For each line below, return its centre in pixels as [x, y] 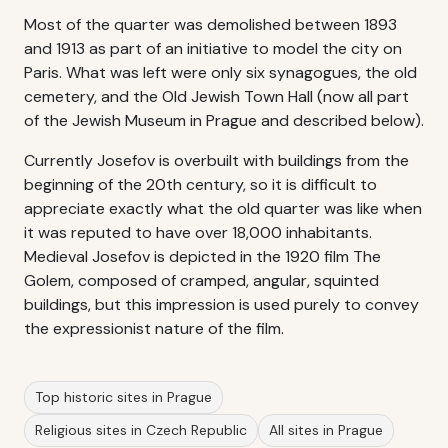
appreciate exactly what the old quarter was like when [223, 208]
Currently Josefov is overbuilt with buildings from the [216, 160]
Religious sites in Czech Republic [141, 430]
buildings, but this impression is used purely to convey [221, 304]
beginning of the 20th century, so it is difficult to [200, 184]
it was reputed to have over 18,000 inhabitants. [198, 232]
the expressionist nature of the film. [154, 328]
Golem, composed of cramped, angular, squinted [201, 280]
